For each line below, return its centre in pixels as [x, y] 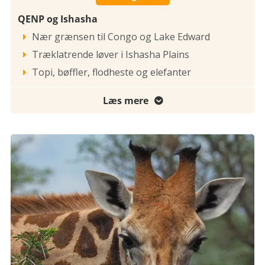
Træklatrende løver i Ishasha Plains [111, 55]
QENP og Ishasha [58, 19]
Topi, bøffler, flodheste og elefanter [112, 72]
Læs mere [125, 101]
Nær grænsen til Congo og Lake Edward [121, 37]
